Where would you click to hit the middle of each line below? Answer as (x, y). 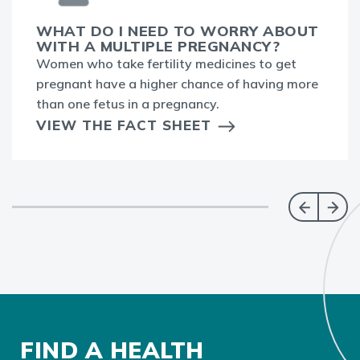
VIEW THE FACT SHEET (124, 125)
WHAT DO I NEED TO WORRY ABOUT (178, 31)
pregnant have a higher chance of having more (177, 83)
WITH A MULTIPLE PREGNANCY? (158, 46)
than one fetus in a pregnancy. (128, 103)
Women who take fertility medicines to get (166, 63)
